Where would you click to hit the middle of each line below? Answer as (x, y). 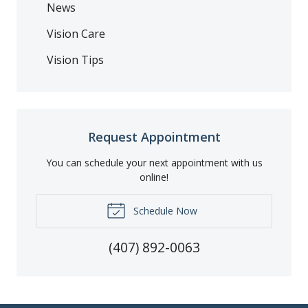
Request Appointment (154, 136)
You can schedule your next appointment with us (154, 162)
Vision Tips (75, 59)
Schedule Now (164, 210)
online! (154, 177)
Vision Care (76, 33)
